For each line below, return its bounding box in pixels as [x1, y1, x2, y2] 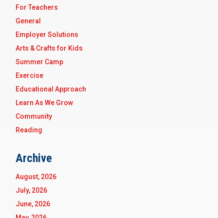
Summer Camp [16, 58, 63, 66]
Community [16, 112, 52, 121]
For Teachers [16, 3, 58, 12]
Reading [16, 126, 42, 134]
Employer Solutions [16, 31, 78, 39]
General [16, 17, 41, 25]
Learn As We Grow [16, 99, 73, 107]
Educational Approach [16, 85, 86, 93]
